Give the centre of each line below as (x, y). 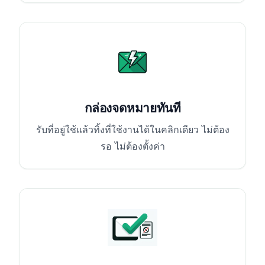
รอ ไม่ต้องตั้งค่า (132, 146)
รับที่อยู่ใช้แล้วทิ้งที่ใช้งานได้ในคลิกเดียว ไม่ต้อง (132, 129)
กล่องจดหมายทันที (132, 108)
